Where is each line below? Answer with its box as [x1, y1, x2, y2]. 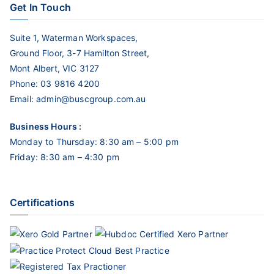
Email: [10, 94, 37, 105]
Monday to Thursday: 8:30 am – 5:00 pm [10, 136, 179, 147]
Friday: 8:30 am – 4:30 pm [10, 152, 119, 163]
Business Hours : [10, 121, 82, 132]
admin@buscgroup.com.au [36, 94, 146, 105]
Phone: [10, 78, 38, 89]
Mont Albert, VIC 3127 [10, 63, 100, 74]
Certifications [10, 196, 75, 209]
